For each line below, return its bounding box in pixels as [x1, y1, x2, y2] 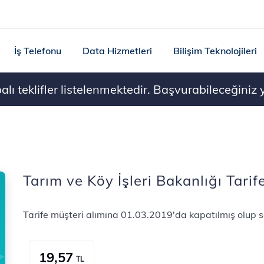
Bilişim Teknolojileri [173, 45, 257, 57]
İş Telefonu [14, 45, 61, 57]
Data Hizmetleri [82, 45, 152, 57]
